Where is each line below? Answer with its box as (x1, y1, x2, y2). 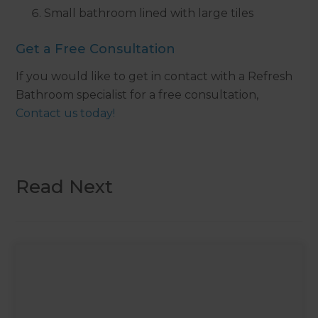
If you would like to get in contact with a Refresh (16, 69, 293, 83)
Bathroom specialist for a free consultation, (16, 87, 259, 102)
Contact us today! (16, 106, 116, 120)
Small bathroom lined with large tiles (44, 6, 254, 20)
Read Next (16, 175, 114, 198)
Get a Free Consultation (16, 40, 176, 57)
